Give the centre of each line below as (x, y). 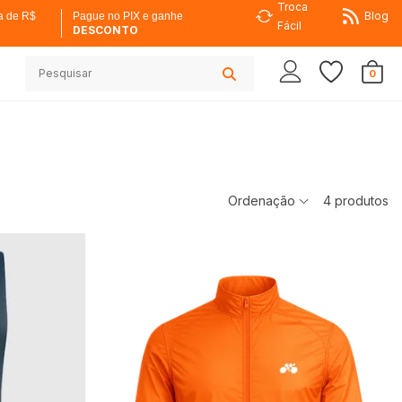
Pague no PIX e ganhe (127, 16)
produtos (360, 201)
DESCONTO (105, 30)
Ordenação (263, 201)
